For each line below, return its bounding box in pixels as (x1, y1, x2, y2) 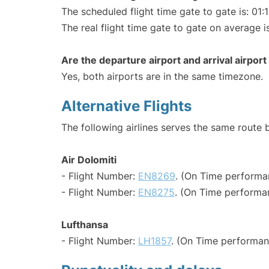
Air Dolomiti (61, 154, 116, 166)
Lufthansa (61, 219, 108, 231)
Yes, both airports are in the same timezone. (61, 70, 263, 83)
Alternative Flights (61, 97, 192, 115)
